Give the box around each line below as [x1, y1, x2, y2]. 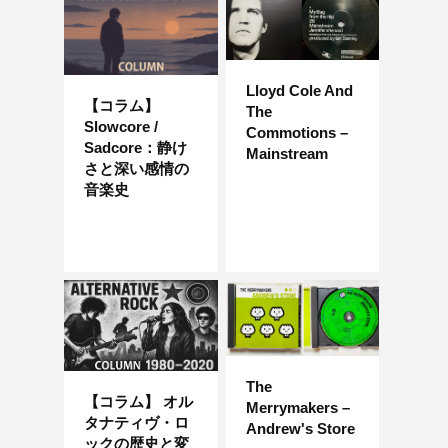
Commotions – [245, 123, 348, 141]
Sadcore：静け [84, 139, 187, 157]
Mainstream [245, 144, 328, 162]
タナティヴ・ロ [84, 414, 189, 432]
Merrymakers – [245, 398, 350, 416]
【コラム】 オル [84, 393, 193, 411]
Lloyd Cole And [245, 81, 353, 99]
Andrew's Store [245, 419, 355, 437]
